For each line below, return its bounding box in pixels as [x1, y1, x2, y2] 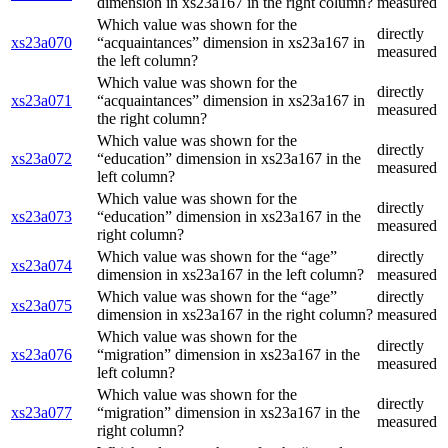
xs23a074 [11, 257, 72, 275]
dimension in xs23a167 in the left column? [97, 266, 364, 284]
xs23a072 [11, 150, 72, 168]
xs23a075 [11, 297, 72, 315]
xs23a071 [11, 92, 72, 110]
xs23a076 [11, 346, 72, 364]
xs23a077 [11, 404, 72, 422]
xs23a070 [11, 34, 72, 52]
